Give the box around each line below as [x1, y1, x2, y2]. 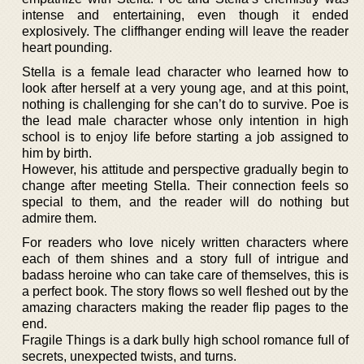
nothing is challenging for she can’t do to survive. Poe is [22, 97, 349, 111]
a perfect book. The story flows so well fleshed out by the [22, 284, 349, 298]
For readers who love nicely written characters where [22, 235, 349, 249]
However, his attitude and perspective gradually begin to [22, 162, 349, 176]
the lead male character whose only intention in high [22, 113, 349, 128]
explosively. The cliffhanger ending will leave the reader [22, 24, 349, 38]
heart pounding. [22, 40, 112, 54]
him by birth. [22, 145, 92, 160]
